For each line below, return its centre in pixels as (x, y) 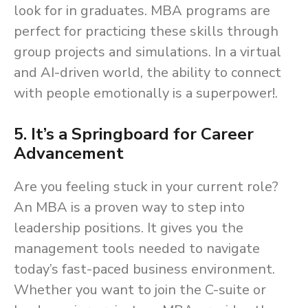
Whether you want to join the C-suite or (140, 290)
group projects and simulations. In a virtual (147, 52)
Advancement (69, 154)
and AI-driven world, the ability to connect (147, 73)
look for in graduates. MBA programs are (142, 11)
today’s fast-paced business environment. (144, 269)
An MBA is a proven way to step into (129, 208)
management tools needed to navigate (137, 249)
